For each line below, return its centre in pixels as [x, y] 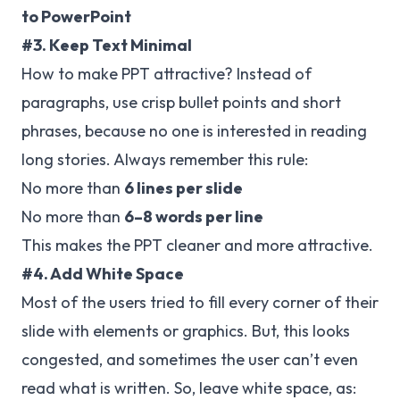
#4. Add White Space [103, 274]
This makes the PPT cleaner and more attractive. [197, 245]
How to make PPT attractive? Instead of [167, 74]
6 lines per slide [183, 188]
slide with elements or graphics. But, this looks [186, 331]
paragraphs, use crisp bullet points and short [181, 102]
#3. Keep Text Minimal [107, 45]
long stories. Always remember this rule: [165, 159]
